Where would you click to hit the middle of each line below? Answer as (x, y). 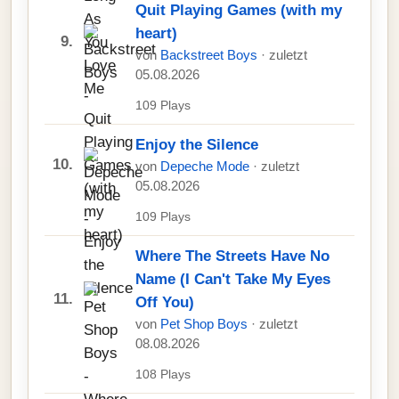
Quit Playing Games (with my (239, 10)
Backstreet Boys (211, 55)
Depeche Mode (207, 167)
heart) (156, 33)
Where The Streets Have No (232, 256)
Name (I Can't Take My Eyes (233, 279)
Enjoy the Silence (197, 145)
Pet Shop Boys (206, 324)
